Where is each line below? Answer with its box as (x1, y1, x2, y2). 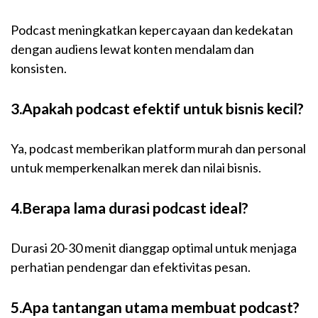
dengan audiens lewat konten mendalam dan (11, 41, 254, 57)
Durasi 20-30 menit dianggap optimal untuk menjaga (11, 240, 297, 256)
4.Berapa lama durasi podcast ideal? (11, 199, 248, 217)
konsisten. (11, 60, 67, 77)
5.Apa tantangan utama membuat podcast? (11, 298, 300, 316)
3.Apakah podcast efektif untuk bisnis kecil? (11, 99, 304, 118)
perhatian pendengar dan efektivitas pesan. (11, 259, 251, 275)
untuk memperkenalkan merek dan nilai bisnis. (11, 160, 261, 176)
